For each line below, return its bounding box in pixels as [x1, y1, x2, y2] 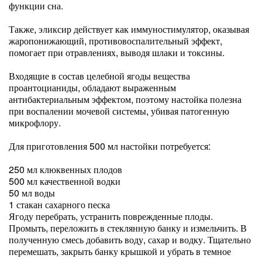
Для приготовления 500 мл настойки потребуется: [9, 139, 211, 153]
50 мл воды [9, 186, 55, 199]
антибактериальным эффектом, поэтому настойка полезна [9, 92, 242, 106]
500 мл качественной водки [9, 174, 120, 188]
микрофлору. [9, 116, 61, 129]
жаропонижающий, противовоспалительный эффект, [9, 34, 222, 47]
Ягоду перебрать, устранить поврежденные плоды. [9, 209, 213, 223]
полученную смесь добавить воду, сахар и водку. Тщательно [9, 233, 251, 246]
